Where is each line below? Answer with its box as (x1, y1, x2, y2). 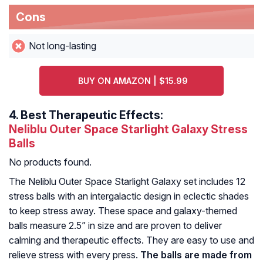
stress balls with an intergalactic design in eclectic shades (9, 190, 249, 203)
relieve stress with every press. (9, 249, 140, 261)
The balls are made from (140, 249, 252, 261)
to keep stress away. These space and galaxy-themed (9, 205, 237, 217)
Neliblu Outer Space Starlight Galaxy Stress (9, 122, 248, 137)
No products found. (9, 156, 92, 168)
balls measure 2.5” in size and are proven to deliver (9, 220, 222, 232)
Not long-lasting (28, 40, 96, 52)
